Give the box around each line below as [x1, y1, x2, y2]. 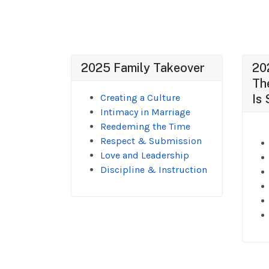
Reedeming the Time [100, 121, 190, 132]
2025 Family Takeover [81, 61, 205, 75]
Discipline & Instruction [100, 164, 207, 175]
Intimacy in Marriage [100, 106, 190, 118]
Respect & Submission [100, 135, 202, 147]
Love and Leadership [100, 150, 189, 161]
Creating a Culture [100, 92, 180, 103]
